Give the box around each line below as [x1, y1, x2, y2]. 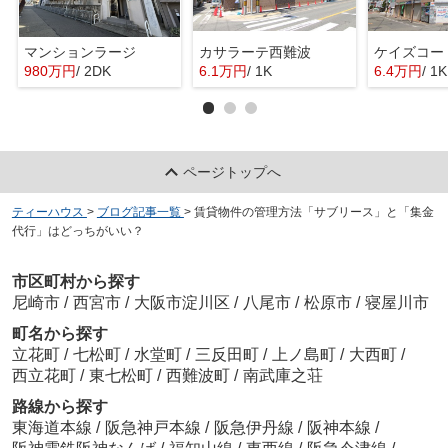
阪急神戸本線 [104, 419, 205, 437]
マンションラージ [23, 44, 136, 61]
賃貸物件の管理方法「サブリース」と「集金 [193, 204, 434, 219]
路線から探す [11, 398, 108, 416]
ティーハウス [11, 204, 84, 219]
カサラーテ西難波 [198, 44, 311, 61]
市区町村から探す [11, 273, 140, 291]
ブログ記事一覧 [96, 204, 181, 219]
